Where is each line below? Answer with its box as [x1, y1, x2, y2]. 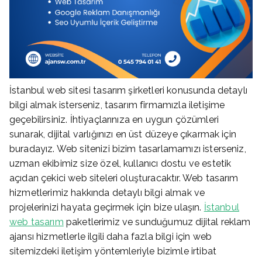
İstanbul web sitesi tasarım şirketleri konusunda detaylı [9, 85, 247, 96]
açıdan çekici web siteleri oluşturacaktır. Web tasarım [9, 173, 239, 184]
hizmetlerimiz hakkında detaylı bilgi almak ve [9, 187, 205, 199]
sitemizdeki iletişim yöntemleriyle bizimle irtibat [9, 246, 217, 257]
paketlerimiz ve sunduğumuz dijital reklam [63, 216, 251, 228]
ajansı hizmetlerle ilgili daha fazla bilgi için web [9, 231, 212, 243]
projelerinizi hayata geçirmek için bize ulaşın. [9, 202, 204, 213]
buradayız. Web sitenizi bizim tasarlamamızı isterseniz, [9, 143, 246, 155]
